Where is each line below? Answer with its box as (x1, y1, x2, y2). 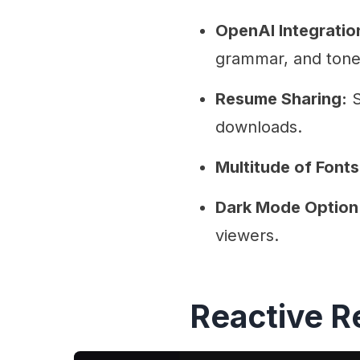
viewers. (215, 226, 279, 245)
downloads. (215, 117, 302, 137)
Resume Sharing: (215, 89, 347, 108)
